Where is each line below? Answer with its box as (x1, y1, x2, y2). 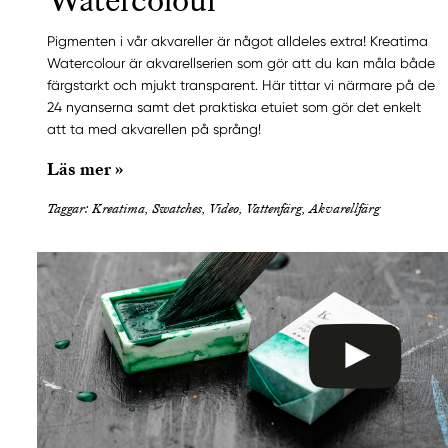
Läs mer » (47, 157, 123, 180)
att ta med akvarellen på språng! (47, 121, 261, 138)
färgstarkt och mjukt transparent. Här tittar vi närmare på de (47, 77, 435, 94)
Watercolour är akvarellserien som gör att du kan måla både (47, 55, 435, 72)
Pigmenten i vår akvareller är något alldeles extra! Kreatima (47, 33, 428, 50)
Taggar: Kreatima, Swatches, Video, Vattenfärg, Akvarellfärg (47, 199, 380, 218)
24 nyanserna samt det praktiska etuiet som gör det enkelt (47, 99, 421, 116)
